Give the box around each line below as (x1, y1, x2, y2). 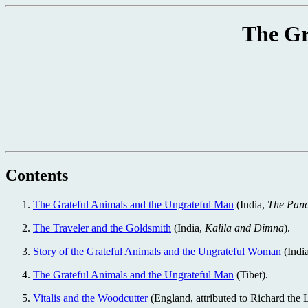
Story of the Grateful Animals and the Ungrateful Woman (33, 245, 281, 257)
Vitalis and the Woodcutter (33, 291, 148, 304)
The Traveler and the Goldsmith (33, 221, 171, 234)
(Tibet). (234, 268, 268, 280)
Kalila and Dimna (205, 221, 284, 234)
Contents (5, 166, 68, 184)
